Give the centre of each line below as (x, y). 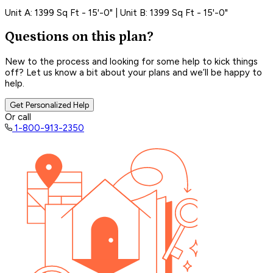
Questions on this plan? (79, 37)
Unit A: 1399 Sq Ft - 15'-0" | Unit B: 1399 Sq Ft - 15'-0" (116, 12)
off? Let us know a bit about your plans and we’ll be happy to (133, 72)
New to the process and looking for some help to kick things (131, 61)
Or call (18, 117)
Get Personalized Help (49, 105)
